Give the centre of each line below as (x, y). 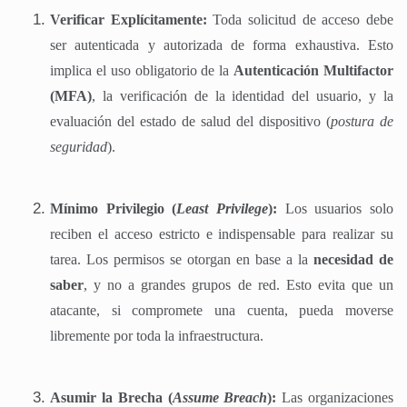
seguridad (79, 146)
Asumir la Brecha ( (111, 397)
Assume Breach (220, 397)
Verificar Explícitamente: (129, 19)
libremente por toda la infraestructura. (157, 335)
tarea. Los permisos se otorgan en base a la (182, 259)
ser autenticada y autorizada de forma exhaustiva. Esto (222, 45)
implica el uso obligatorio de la (142, 70)
